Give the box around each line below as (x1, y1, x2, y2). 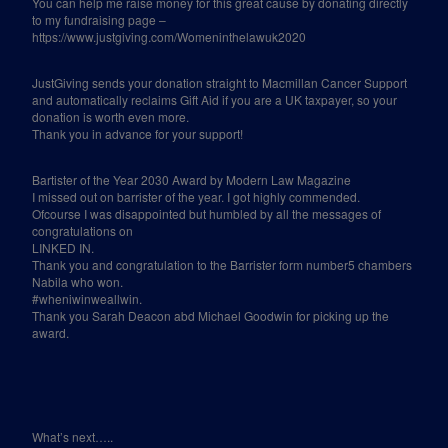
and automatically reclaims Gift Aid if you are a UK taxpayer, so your (32, 91, 398, 108)
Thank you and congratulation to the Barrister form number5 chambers (32, 256, 413, 273)
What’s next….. (32, 428, 114, 445)
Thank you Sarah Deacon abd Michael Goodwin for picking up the (32, 307, 390, 324)
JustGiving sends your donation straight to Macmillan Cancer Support (32, 74, 408, 91)
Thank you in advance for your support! (32, 125, 244, 142)
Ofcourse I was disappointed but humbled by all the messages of (32, 205, 382, 222)
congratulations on (32, 222, 134, 239)
